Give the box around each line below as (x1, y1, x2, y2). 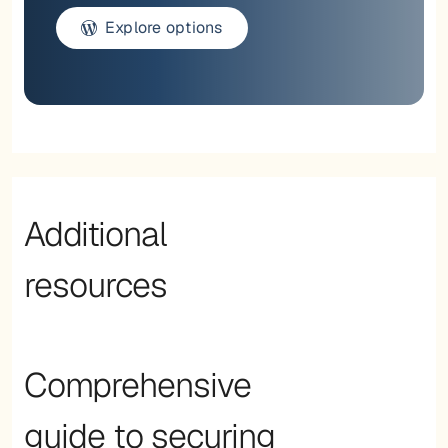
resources (24, 262, 167, 307)
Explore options (105, 16, 223, 38)
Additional (24, 211, 167, 256)
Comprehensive (24, 362, 251, 407)
